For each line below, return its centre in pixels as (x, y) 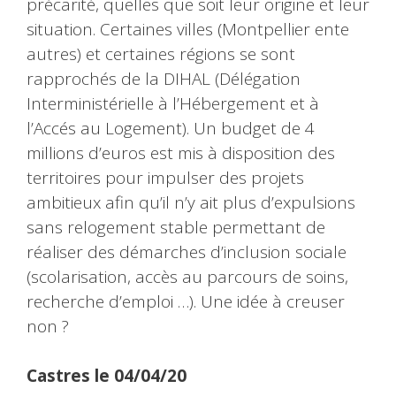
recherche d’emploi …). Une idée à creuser (186, 301)
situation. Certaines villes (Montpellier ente (188, 29)
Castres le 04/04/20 (107, 376)
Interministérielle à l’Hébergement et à (173, 103)
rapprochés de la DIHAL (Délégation (164, 78)
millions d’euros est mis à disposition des (181, 152)
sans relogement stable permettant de (176, 227)
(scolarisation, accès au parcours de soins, (187, 276)
